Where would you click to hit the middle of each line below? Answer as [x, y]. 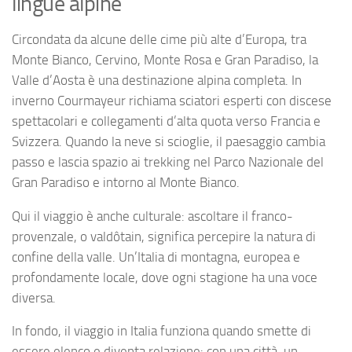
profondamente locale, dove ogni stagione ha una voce [165, 277]
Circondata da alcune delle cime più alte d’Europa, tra [159, 39]
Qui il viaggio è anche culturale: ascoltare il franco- [152, 216]
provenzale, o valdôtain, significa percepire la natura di [164, 236]
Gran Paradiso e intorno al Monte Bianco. [126, 182]
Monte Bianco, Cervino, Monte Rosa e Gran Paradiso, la [165, 59]
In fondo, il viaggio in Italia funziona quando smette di [161, 331]
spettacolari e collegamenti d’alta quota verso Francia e [166, 121]
